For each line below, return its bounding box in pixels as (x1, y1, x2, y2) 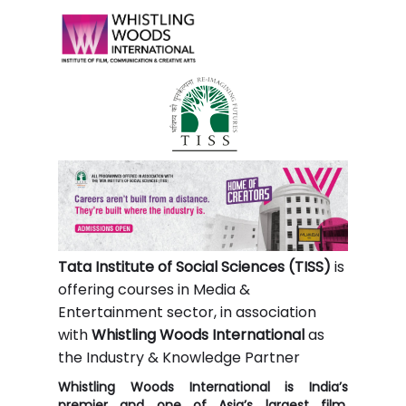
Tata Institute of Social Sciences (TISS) (58, 256, 331, 277)
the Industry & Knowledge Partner (58, 347, 300, 368)
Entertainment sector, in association (58, 302, 316, 323)
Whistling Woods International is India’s (58, 378, 348, 396)
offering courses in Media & (58, 279, 250, 300)
